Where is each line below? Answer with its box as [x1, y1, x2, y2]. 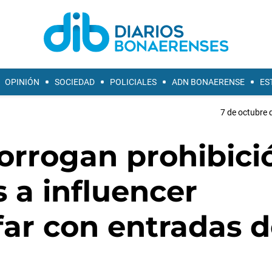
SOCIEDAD [55, 77, 95, 87]
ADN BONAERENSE [172, 77, 245, 87]
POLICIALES [110, 77, 157, 87]
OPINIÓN [5, 77, 39, 87]
